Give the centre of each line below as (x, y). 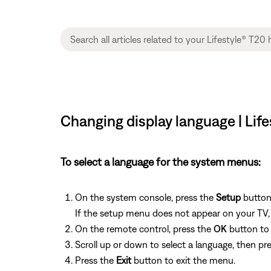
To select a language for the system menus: (161, 162)
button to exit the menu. (183, 260)
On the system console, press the (145, 197)
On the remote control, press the (144, 228)
